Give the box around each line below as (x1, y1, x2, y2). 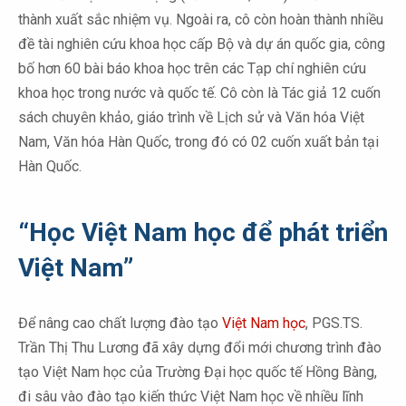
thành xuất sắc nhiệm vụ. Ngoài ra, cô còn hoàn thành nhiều (18, 11, 383, 29)
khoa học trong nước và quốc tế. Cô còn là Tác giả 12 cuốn (18, 84, 381, 102)
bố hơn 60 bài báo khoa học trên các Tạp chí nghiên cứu (18, 60, 366, 78)
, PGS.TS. (305, 314, 362, 333)
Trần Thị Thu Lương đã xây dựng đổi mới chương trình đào (18, 339, 382, 357)
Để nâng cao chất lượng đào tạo (18, 314, 218, 333)
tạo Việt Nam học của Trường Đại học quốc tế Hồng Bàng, (18, 363, 377, 382)
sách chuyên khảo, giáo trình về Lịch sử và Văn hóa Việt (18, 109, 364, 127)
